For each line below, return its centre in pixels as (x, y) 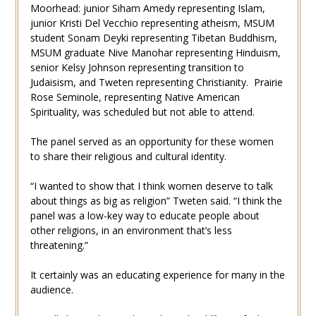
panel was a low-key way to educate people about (145, 215)
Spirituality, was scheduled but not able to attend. (142, 111)
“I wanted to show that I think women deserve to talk (151, 186)
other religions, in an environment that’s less (131, 230)
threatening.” (59, 245)
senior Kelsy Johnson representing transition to (137, 67)
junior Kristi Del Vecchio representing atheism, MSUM (152, 23)
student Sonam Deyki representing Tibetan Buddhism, (153, 37)
